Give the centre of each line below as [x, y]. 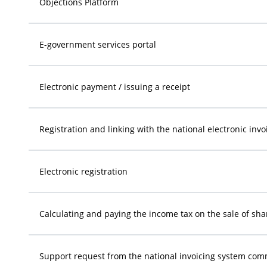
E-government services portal [98, 44]
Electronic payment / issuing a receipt [115, 86]
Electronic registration [83, 171]
